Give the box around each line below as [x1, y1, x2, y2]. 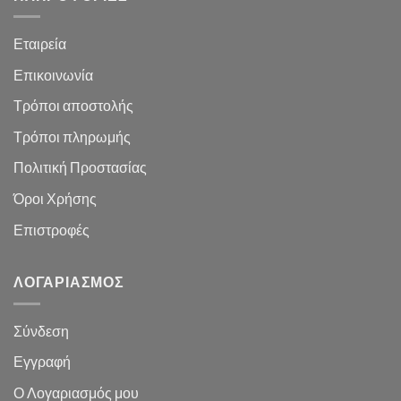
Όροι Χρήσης [13, 190, 97, 208]
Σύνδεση [13, 321, 69, 339]
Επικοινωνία [13, 65, 93, 83]
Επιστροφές [13, 220, 92, 238]
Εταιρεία [13, 35, 66, 53]
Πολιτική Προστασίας [13, 158, 147, 176]
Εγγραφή [13, 353, 71, 371]
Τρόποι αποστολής [13, 97, 133, 115]
